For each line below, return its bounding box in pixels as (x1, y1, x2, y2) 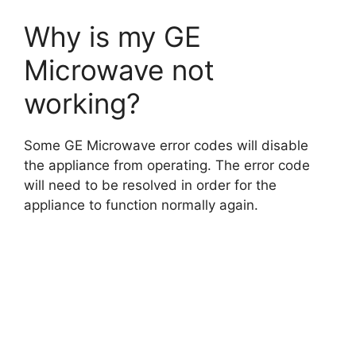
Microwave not (24, 53, 215, 87)
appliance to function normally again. (24, 197, 258, 213)
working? (24, 87, 141, 120)
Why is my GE (24, 20, 201, 53)
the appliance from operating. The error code (24, 157, 310, 173)
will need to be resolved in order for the (24, 177, 277, 193)
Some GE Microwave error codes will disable (24, 137, 308, 153)
